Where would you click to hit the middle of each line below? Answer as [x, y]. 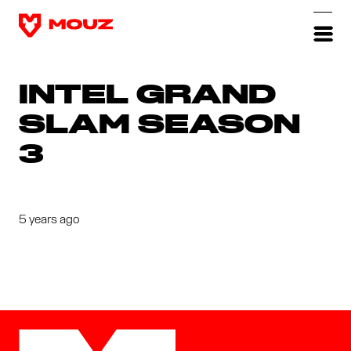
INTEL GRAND [147, 96]
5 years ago [49, 219]
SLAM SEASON [159, 126]
